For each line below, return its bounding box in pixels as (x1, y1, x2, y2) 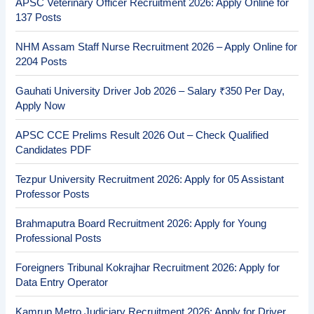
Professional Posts (15, 232, 102, 244)
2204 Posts (15, 55, 68, 67)
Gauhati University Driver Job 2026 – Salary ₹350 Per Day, (15, 85, 285, 97)
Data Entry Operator (15, 276, 109, 288)
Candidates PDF (15, 144, 92, 156)
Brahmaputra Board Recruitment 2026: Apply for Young (15, 217, 267, 229)
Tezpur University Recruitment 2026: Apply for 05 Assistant (15, 173, 285, 185)
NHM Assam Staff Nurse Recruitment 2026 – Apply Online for (15, 41, 298, 53)
